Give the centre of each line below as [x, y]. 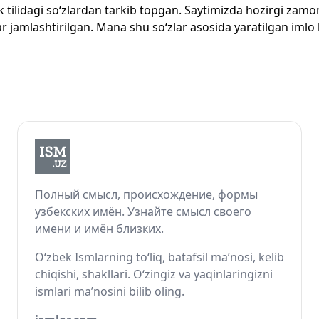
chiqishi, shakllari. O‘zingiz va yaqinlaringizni [154, 274]
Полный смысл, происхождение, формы [146, 194]
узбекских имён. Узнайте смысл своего [143, 211]
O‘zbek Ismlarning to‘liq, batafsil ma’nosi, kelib [159, 257]
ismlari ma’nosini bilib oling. [110, 291]
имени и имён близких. [99, 229]
